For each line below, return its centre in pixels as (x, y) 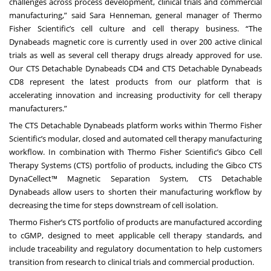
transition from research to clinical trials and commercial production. (132, 262)
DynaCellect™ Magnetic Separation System (98, 179)
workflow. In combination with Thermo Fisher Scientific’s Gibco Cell (135, 152)
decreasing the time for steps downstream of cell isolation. (113, 205)
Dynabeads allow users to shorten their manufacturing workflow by (135, 192)
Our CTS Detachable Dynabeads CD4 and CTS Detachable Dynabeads (135, 69)
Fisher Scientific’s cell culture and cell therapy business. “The (135, 29)
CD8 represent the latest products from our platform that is (135, 82)
